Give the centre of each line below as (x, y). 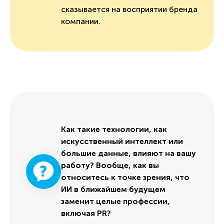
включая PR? (86, 213)
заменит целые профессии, (115, 201)
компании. (82, 21)
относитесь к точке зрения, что (125, 177)
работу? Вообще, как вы (110, 165)
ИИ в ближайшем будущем (113, 189)
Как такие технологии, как (114, 129)
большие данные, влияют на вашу (128, 153)
